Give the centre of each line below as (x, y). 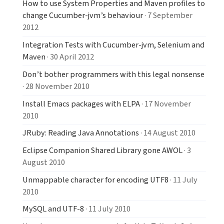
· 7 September (168, 15)
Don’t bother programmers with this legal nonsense (113, 74)
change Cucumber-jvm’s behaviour (83, 15)
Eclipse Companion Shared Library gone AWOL (102, 150)
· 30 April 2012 (70, 57)
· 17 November (165, 103)
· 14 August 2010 (167, 133)
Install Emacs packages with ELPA (81, 103)
